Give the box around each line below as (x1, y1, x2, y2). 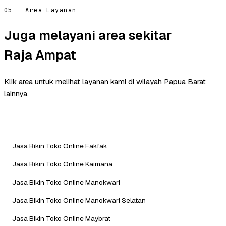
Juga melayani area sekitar (4, 26, 172, 44)
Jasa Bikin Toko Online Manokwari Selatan (12, 195, 146, 205)
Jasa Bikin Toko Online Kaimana (12, 159, 112, 168)
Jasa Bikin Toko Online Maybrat (12, 213, 110, 223)
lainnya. (4, 88, 29, 98)
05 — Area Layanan (4, 6, 77, 15)
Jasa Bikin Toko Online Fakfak (12, 141, 107, 150)
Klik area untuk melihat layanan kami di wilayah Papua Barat (4, 76, 206, 86)
